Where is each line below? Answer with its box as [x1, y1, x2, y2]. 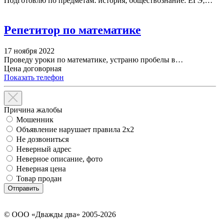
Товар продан [16, 174, 62, 183]
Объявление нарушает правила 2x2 [16, 125, 134, 134]
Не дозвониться [16, 135, 69, 143]
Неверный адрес [16, 144, 71, 153]
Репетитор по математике [4, 23, 141, 36]
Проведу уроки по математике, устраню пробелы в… [4, 55, 183, 64]
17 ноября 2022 [4, 46, 55, 55]
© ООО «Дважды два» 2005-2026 [4, 210, 116, 219]
